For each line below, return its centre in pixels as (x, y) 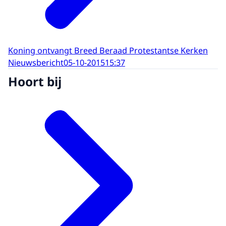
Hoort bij (35, 81)
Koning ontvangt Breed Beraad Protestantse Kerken (108, 50)
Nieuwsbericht (36, 63)
